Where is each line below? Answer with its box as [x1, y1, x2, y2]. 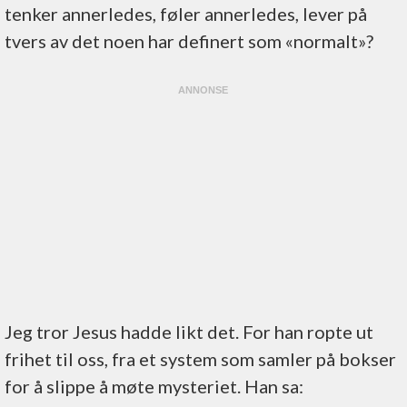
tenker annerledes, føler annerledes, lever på [5, 3, 367, 25]
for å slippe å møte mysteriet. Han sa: [5, 375, 303, 397]
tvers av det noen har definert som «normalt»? [5, 30, 373, 52]
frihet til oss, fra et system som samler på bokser [5, 348, 396, 370]
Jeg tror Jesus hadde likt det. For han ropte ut [5, 321, 373, 342]
